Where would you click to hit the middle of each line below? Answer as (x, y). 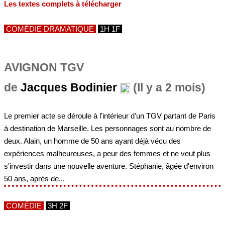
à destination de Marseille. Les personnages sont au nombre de (107, 128)
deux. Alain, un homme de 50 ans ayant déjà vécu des (92, 141)
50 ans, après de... (34, 178)
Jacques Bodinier (69, 88)
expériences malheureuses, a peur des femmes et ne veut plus (107, 153)
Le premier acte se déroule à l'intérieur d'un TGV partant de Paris (110, 116)
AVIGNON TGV (44, 68)
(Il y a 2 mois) (168, 88)
